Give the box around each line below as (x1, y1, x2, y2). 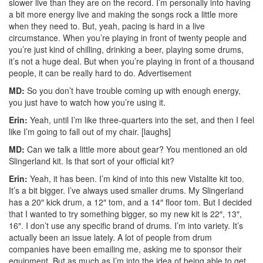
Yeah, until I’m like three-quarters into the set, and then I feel (28, 113, 254, 126)
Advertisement (138, 66, 191, 79)
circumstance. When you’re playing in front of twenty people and (9, 31, 247, 43)
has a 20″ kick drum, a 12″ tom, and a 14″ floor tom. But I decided (9, 195, 252, 208)
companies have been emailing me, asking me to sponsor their (9, 242, 242, 255)
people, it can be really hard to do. (9, 66, 136, 79)
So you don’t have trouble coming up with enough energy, (25, 84, 241, 96)
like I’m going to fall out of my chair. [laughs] (9, 125, 171, 137)
